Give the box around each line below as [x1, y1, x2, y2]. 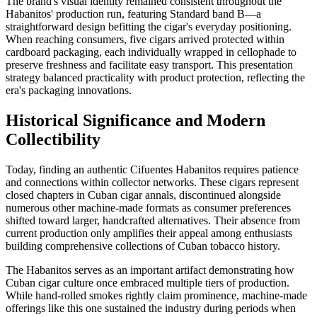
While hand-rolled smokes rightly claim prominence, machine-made [6, 289, 307, 302]
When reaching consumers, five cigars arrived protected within [6, 33, 284, 46]
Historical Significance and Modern [6, 111, 265, 130]
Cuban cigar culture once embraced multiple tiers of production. [6, 277, 289, 289]
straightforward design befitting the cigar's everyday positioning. [6, 21, 292, 33]
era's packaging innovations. [6, 84, 132, 97]
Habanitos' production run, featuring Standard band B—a [6, 8, 261, 21]
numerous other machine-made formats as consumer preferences [6, 202, 291, 214]
